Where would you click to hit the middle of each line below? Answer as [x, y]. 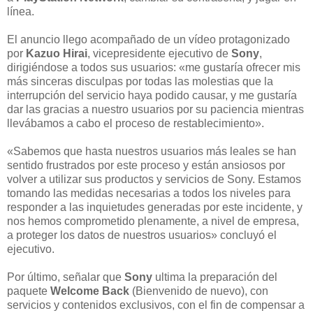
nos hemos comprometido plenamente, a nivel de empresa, [153, 221]
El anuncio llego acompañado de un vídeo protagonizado [148, 39]
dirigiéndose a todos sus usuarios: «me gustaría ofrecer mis [154, 67]
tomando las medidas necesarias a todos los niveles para [149, 193]
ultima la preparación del [215, 277]
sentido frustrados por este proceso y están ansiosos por [146, 165]
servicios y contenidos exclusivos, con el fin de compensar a [156, 305]
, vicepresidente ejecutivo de [159, 53]
